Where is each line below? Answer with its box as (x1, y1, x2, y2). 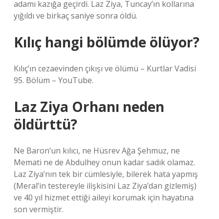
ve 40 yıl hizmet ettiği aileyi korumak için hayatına (14, 192, 194, 203)
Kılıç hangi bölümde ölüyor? (14, 33, 199, 51)
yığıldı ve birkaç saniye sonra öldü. (14, 10, 137, 21)
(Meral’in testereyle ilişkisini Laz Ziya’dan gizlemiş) (14, 180, 197, 191)
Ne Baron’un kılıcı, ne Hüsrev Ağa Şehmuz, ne (14, 145, 180, 156)
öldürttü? (14, 115, 77, 133)
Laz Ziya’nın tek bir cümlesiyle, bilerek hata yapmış (14, 169, 198, 179)
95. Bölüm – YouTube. (14, 75, 93, 86)
